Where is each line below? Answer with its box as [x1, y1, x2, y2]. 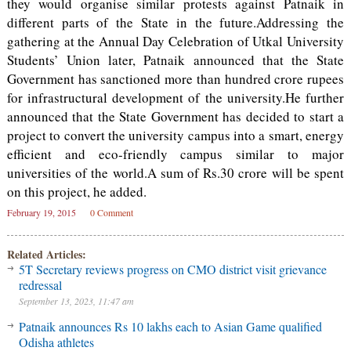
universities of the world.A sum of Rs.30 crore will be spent [6, 164, 345, 182]
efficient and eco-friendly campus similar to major [6, 145, 345, 163]
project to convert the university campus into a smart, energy [6, 126, 345, 144]
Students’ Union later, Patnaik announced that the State [6, 51, 345, 69]
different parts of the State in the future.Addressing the [6, 13, 345, 31]
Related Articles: [6, 246, 86, 262]
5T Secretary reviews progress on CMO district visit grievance [18, 261, 327, 277]
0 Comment [89, 206, 133, 219]
